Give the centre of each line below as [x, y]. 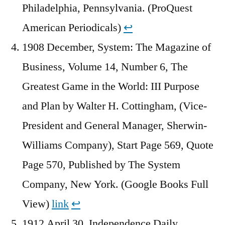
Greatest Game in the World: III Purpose [111, 86]
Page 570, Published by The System [101, 164]
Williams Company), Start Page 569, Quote [118, 145]
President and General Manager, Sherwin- [115, 125]
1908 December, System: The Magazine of [117, 47]
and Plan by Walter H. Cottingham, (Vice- [115, 106]
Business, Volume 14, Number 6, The [105, 67]
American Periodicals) [73, 27]
